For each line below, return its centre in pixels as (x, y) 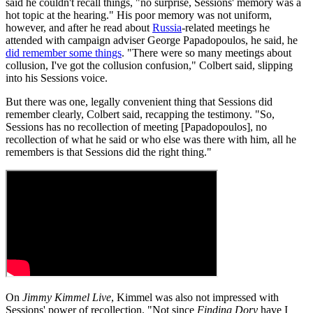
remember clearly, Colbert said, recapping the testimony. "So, (140, 115)
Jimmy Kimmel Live (67, 298)
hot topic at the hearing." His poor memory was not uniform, (139, 15)
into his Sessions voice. (57, 78)
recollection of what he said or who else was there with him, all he (151, 140)
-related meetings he (226, 28)
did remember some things (64, 53)
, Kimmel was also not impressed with (195, 298)
